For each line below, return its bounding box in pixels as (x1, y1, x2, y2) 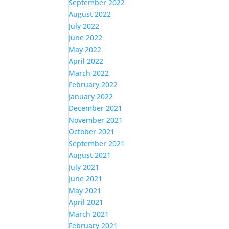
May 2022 (68, 44, 102, 54)
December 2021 (68, 103, 123, 113)
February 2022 (68, 80, 118, 89)
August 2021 (68, 150, 111, 160)
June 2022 (68, 33, 103, 42)
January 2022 (68, 91, 113, 101)
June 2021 (68, 174, 103, 184)
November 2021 (68, 115, 123, 125)
